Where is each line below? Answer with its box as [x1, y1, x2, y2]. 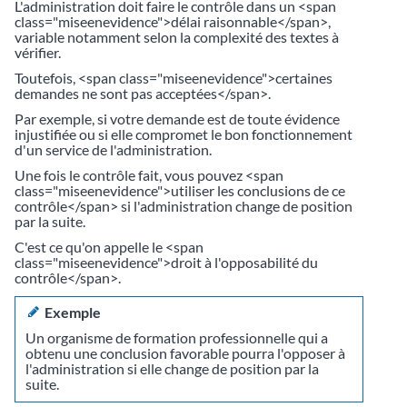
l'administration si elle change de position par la [25, 359, 320, 377]
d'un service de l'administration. [15, 141, 212, 159]
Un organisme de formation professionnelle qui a [25, 328, 329, 346]
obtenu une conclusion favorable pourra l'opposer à [25, 343, 346, 362]
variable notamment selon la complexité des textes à [15, 27, 339, 45]
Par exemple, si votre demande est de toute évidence [15, 110, 340, 128]
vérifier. [15, 43, 61, 61]
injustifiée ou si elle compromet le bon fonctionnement [15, 125, 352, 144]
